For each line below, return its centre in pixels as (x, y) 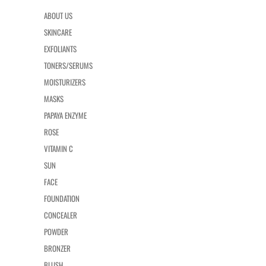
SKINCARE (58, 32)
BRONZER (57, 248)
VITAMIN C (58, 148)
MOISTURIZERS (65, 82)
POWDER (56, 231)
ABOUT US (58, 15)
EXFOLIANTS (60, 48)
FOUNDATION (62, 198)
